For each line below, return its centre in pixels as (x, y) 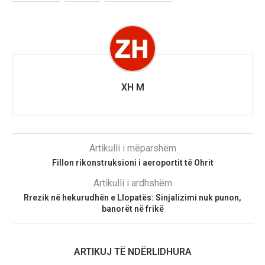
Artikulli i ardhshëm (132, 183)
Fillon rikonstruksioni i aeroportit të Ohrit (132, 163)
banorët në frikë (132, 209)
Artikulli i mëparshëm (132, 148)
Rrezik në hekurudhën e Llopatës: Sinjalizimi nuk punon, (132, 198)
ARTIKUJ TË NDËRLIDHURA (132, 252)
